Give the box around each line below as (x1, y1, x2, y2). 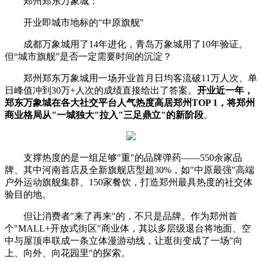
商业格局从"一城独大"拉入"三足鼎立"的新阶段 (5, 109, 204, 120)
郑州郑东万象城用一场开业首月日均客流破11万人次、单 (23, 73, 257, 83)
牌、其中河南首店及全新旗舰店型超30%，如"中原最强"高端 (5, 164, 254, 175)
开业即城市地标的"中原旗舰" (23, 17, 144, 27)
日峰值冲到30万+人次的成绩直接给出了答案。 (5, 85, 197, 95)
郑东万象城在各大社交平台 (5, 97, 117, 108)
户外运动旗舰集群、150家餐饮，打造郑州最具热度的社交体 (5, 177, 253, 187)
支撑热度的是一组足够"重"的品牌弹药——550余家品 (23, 152, 242, 163)
